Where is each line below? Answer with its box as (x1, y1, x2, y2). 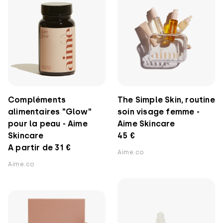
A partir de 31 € (8, 143, 71, 152)
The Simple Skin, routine (117, 95, 215, 105)
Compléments (8, 95, 66, 105)
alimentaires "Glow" (8, 107, 92, 116)
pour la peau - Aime (8, 119, 88, 128)
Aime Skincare (117, 119, 175, 128)
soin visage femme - (117, 107, 200, 116)
